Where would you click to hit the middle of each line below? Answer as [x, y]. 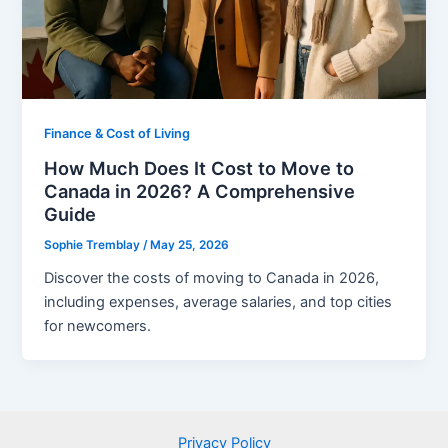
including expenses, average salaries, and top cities [218, 301]
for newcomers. [98, 325]
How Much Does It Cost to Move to [199, 168]
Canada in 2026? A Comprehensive [200, 191]
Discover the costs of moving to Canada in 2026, [212, 277]
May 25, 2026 [190, 244]
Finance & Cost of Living [117, 134]
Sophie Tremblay [94, 244]
